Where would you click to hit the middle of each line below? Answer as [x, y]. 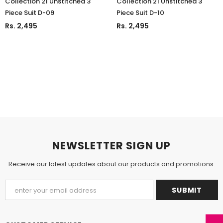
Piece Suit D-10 [140, 12]
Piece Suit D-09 [30, 12]
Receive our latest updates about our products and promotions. [111, 164]
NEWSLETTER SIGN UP [111, 145]
